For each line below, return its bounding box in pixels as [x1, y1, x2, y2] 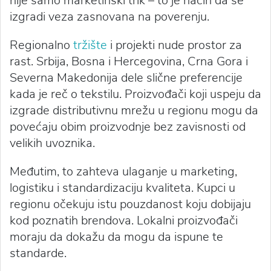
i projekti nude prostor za [107, 37, 242, 54]
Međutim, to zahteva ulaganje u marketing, [10, 163, 237, 180]
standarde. [10, 245, 67, 262]
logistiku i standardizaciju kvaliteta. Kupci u [10, 180, 235, 197]
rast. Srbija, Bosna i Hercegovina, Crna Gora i [10, 53, 248, 70]
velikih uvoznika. [10, 135, 95, 152]
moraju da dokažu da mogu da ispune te [10, 229, 223, 246]
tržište [73, 37, 107, 54]
